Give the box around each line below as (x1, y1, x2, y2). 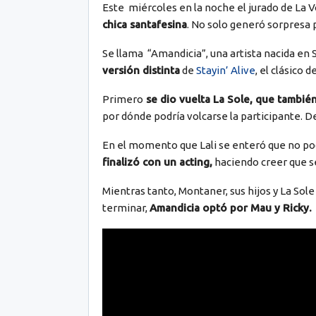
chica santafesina (102, 18, 187, 31)
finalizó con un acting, (102, 156, 212, 169)
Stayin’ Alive (195, 64, 255, 77)
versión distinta (102, 64, 180, 77)
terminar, (102, 202, 150, 214)
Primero (102, 93, 143, 106)
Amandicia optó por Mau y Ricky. (149, 202, 312, 214)
